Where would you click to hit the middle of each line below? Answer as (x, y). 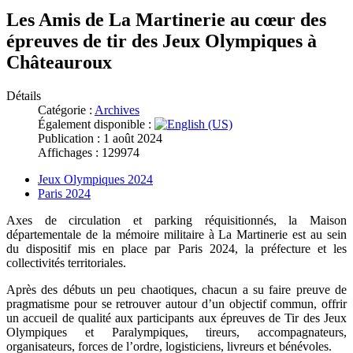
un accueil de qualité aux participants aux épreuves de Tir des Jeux (176, 318)
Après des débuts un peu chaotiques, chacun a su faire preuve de (176, 290)
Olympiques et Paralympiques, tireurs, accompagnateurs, (176, 333)
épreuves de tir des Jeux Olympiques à (162, 41)
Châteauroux (59, 63)
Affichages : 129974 (89, 153)
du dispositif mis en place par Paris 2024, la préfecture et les (176, 249)
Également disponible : (96, 124)
